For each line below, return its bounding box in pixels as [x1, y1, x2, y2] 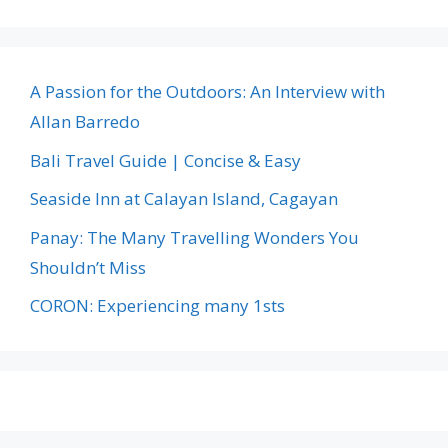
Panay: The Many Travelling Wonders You [30, 225, 359, 249]
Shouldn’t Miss [30, 255, 146, 279]
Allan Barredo [30, 110, 140, 134]
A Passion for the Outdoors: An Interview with [30, 80, 385, 104]
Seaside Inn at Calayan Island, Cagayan [30, 187, 338, 211]
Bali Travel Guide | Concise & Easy [30, 148, 301, 172]
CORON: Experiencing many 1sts [30, 294, 285, 318]
